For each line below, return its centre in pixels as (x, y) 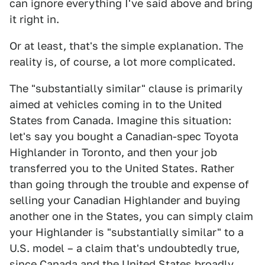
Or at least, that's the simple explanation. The (126, 46)
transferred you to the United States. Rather (122, 168)
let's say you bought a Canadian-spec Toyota (124, 136)
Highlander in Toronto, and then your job (113, 152)
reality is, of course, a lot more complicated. (122, 62)
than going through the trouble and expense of (129, 184)
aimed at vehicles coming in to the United (116, 104)
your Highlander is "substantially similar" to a (127, 232)
